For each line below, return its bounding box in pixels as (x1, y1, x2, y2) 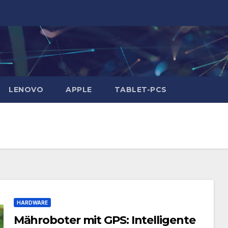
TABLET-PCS (114, 85, 167, 94)
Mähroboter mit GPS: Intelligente (13, 213, 195, 227)
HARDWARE (16, 199, 48, 206)
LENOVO (9, 85, 43, 94)
